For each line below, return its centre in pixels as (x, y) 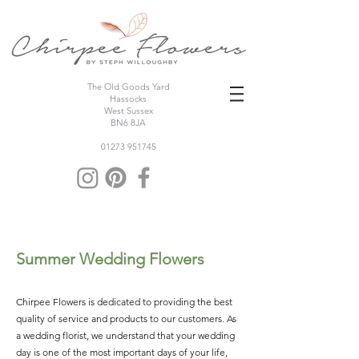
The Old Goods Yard (128, 87)
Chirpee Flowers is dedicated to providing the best (124, 302)
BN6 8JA (128, 123)
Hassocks (128, 99)
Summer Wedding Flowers (110, 259)
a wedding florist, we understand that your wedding (125, 335)
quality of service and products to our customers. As (126, 319)
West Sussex (128, 111)
